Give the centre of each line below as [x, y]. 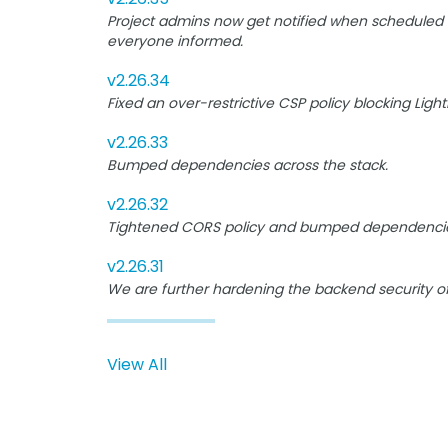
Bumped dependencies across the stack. [248, 165]
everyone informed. [175, 41]
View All [137, 364]
